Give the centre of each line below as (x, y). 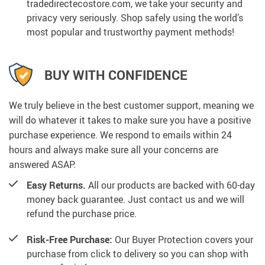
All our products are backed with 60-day (170, 185)
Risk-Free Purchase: (70, 240)
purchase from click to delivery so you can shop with (138, 254)
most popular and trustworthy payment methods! (130, 32)
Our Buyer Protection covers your (183, 240)
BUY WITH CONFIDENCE (116, 75)
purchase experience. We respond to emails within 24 (120, 135)
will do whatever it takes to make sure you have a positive (130, 120)
